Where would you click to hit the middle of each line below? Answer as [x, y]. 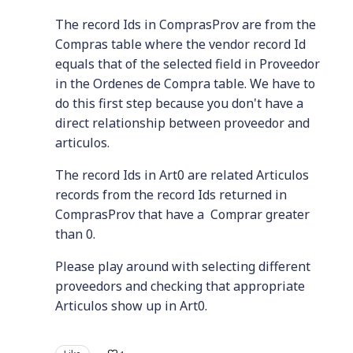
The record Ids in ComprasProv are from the [186, 25]
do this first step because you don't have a [179, 104]
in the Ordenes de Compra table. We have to [185, 84]
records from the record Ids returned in [171, 195]
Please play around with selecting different [183, 267]
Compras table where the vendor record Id [180, 45]
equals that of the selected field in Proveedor [188, 64]
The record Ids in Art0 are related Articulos [182, 175]
